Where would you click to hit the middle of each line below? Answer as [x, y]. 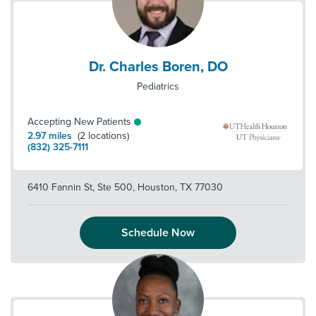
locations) [109, 136]
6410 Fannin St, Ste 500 [80, 187]
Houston [155, 187]
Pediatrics [158, 86]
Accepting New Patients [79, 122]
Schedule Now [158, 233]
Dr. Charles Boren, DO [158, 67]
